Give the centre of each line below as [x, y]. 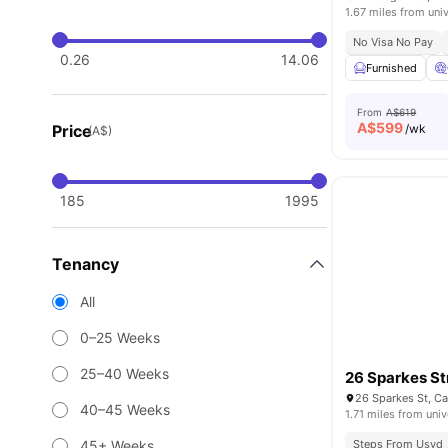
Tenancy [85, 264]
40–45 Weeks [125, 409]
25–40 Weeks [124, 373]
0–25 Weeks [120, 337]
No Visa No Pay [393, 42]
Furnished [392, 68]
